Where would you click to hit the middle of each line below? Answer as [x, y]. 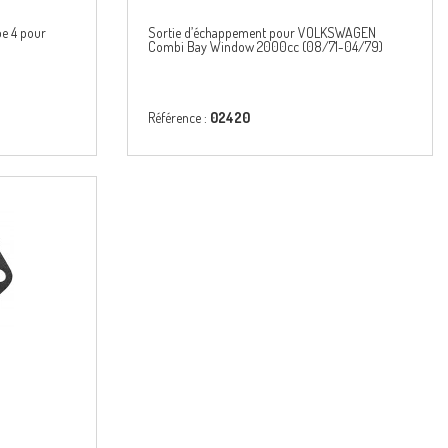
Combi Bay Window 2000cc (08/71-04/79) [265, 46]
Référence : [179, 117]
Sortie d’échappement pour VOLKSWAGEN [262, 32]
